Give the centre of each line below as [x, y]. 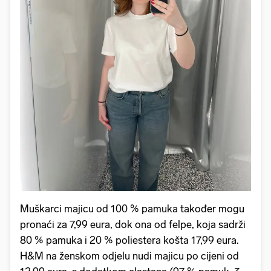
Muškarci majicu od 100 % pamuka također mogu [132, 208]
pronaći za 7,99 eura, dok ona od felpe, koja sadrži [133, 224]
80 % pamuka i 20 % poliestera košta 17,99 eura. [129, 240]
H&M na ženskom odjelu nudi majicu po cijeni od [129, 256]
